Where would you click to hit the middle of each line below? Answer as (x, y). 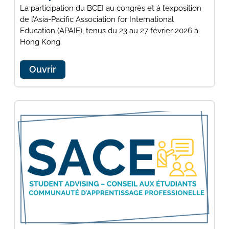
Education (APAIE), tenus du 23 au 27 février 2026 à (109, 30)
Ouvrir (42, 69)
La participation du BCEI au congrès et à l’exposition (110, 8)
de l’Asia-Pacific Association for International (97, 19)
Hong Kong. (41, 42)
